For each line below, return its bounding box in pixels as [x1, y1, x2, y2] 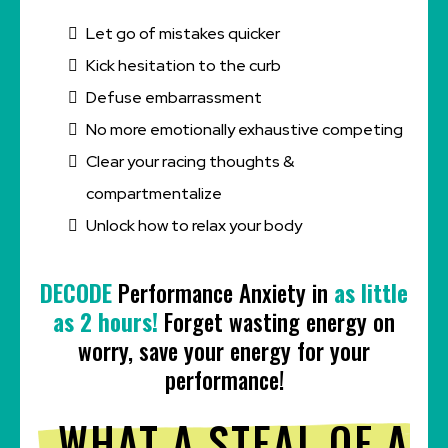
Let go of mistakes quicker [86, 23, 280, 44]
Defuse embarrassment [86, 87, 262, 108]
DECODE [40, 276, 118, 310]
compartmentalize [86, 183, 222, 204]
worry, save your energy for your [78, 334, 370, 368]
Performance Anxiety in [118, 276, 334, 310]
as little [334, 276, 408, 310]
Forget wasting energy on [158, 305, 395, 339]
